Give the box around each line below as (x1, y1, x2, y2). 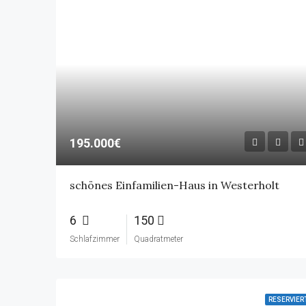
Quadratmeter (134, 234, 183, 244)
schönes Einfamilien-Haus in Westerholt (70, 178, 279, 192)
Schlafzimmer (70, 234, 120, 244)
